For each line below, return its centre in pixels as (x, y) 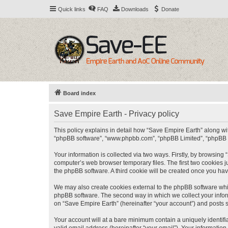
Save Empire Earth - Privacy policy (117, 114)
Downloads (135, 9)
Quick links (72, 9)
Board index (79, 93)
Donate (170, 9)
